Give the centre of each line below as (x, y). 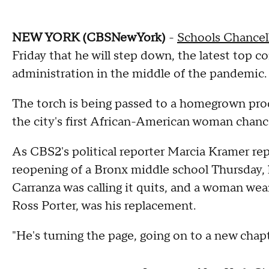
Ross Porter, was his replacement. (104, 206)
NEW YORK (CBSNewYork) (89, 38)
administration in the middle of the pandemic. (139, 74)
